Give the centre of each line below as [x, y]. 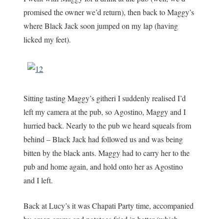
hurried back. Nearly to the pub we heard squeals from [108, 125]
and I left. [38, 180]
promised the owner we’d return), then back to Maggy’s [109, 12]
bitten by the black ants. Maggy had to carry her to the [107, 153]
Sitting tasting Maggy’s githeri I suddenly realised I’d [105, 98]
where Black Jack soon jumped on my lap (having [101, 25]
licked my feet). [47, 39]
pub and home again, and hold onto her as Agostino [103, 166]
